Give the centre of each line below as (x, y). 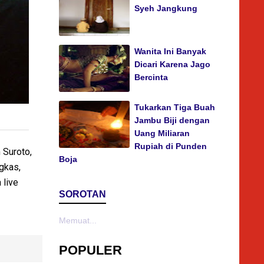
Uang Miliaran (162, 133)
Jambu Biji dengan (172, 121)
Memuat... (78, 221)
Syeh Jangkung (166, 9)
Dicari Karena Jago (172, 65)
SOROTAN (82, 194)
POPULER (90, 250)
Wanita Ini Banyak (170, 52)
